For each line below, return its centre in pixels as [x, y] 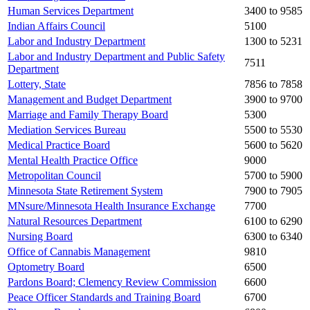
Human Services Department [71, 11]
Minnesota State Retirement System [85, 191]
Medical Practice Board [59, 145]
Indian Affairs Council [56, 26]
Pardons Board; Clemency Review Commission [112, 282]
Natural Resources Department [75, 221]
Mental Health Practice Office [73, 161]
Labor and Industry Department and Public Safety [116, 57]
